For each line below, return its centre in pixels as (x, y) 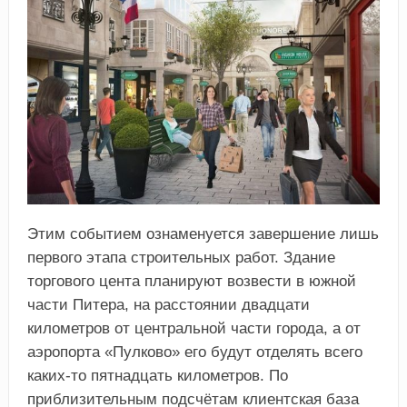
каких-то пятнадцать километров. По (157, 375)
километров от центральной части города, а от (194, 328)
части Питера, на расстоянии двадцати (168, 304)
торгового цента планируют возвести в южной (191, 281)
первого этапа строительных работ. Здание (181, 257)
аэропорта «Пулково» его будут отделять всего (194, 352)
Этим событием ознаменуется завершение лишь (203, 233)
